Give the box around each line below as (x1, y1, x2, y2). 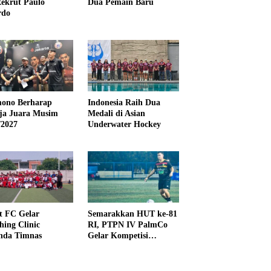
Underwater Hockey (87, 120, 161, 129)
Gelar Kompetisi (87, 231, 148, 241)
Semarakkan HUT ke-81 (87, 209, 177, 219)
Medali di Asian (87, 109, 145, 119)
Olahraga (87, 242, 122, 252)
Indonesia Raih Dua (87, 98, 160, 108)
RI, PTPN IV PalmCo (87, 220, 168, 230)
